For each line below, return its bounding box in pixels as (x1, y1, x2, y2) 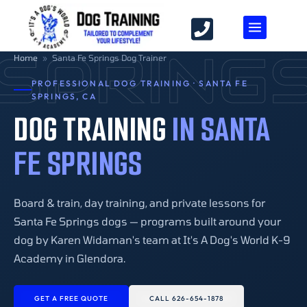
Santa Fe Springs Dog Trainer (52, 52, 167, 62)
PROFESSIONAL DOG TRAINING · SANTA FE (32, 77, 248, 88)
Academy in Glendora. (14, 251, 125, 265)
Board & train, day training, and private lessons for (14, 195, 265, 209)
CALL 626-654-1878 (149, 293, 223, 303)
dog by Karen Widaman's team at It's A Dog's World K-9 (14, 232, 290, 246)
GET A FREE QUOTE (34, 293, 108, 303)
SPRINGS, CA (32, 90, 97, 101)
